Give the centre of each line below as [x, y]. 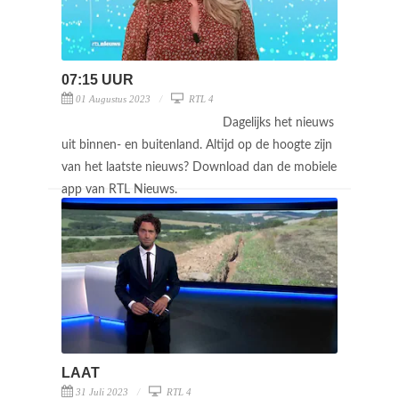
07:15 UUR [98, 79]
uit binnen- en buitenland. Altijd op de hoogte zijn [197, 145]
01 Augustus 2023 [113, 98]
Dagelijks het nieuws [278, 122]
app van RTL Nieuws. [121, 189]
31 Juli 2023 [102, 391]
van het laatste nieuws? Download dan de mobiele [199, 167]
